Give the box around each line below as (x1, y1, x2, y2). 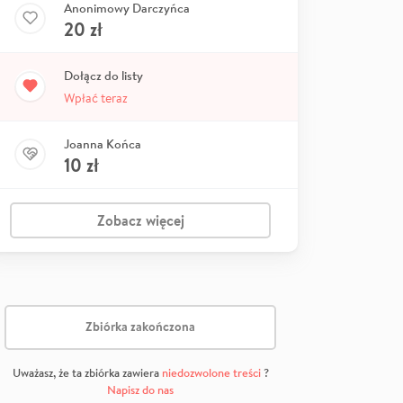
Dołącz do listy (64, 67, 143, 84)
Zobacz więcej (96, 210, 184, 230)
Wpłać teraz (64, 89, 128, 106)
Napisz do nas (107, 381, 174, 398)
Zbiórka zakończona (85, 318, 195, 336)
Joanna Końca (64, 135, 141, 152)
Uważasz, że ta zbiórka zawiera (12, 364, 162, 381)
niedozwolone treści (161, 364, 261, 381)
